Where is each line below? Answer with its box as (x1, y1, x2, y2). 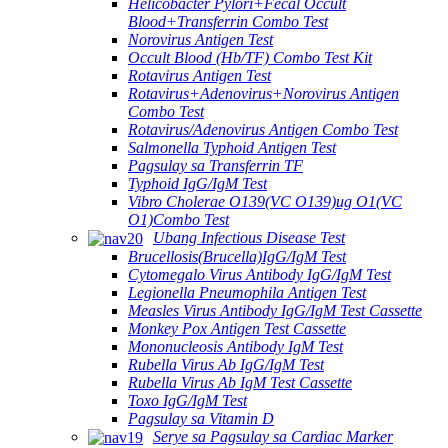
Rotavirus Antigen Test (128, 66, 271, 84)
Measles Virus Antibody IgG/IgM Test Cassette (128, 301, 422, 319)
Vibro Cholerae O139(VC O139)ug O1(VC (128, 192, 402, 210)
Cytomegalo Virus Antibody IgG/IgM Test (128, 265, 391, 283)
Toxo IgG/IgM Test (128, 391, 247, 409)
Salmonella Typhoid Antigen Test (128, 138, 336, 156)
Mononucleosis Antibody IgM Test (128, 337, 343, 355)
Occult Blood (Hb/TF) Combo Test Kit (128, 48, 372, 66)
